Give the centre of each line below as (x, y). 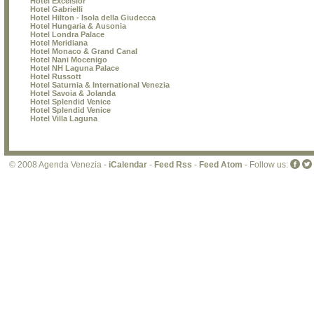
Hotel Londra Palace (67, 34)
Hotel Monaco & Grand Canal (84, 51)
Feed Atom (221, 165)
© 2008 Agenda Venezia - (59, 165)
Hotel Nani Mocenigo (69, 60)
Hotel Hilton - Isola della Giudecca (93, 18)
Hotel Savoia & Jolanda (73, 93)
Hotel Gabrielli (56, 9)
